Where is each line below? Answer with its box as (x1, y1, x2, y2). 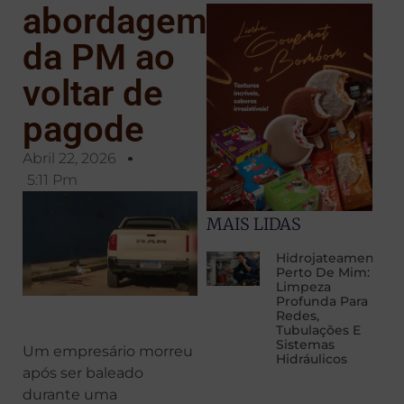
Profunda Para (275, 293, 368, 310)
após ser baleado (23, 364, 143, 382)
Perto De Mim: (275, 264, 370, 281)
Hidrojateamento (275, 250, 388, 267)
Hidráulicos (275, 351, 347, 368)
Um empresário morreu (23, 343, 193, 361)
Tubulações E (275, 322, 361, 339)
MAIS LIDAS (206, 214, 301, 235)
